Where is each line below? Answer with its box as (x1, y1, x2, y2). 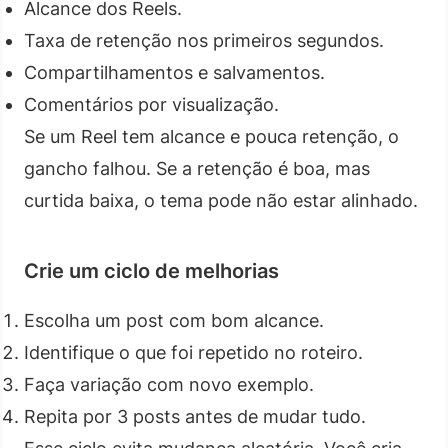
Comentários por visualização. (24, 93, 279, 115)
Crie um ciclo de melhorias (24, 258, 279, 283)
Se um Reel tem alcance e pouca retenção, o (24, 125, 399, 147)
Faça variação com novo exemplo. (24, 373, 314, 395)
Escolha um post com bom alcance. (24, 309, 324, 331)
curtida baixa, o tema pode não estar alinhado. (24, 189, 418, 211)
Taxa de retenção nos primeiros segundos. (24, 29, 384, 51)
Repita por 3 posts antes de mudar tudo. (24, 405, 366, 427)
